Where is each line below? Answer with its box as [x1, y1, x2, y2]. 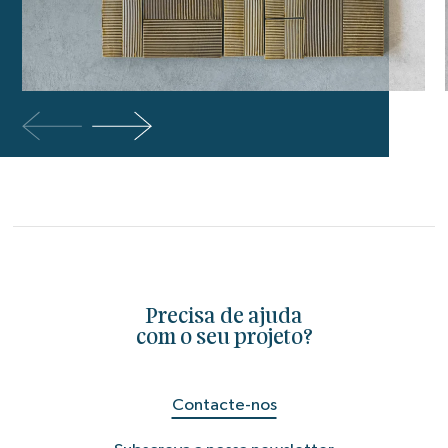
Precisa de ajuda [145, 306, 303, 330]
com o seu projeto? [135, 327, 313, 351]
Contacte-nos [171, 396, 277, 414]
